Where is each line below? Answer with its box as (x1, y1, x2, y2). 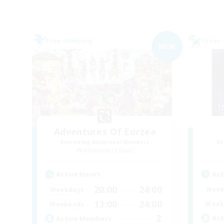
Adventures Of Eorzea (54, 125, 156, 137)
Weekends (49, 199, 84, 208)
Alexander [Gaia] (83, 145, 134, 154)
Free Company (46, 36, 93, 45)
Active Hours (56, 169, 101, 179)
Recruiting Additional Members (60, 138, 150, 145)
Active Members (56, 213, 112, 223)
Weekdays (49, 185, 84, 194)
